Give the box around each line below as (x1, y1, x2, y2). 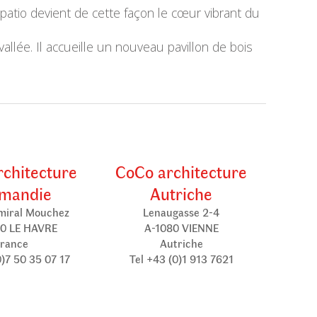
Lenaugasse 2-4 (143, 204, 219, 219)
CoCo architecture (115, 160, 247, 183)
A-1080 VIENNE (144, 220, 219, 235)
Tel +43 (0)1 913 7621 (129, 251, 234, 266)
